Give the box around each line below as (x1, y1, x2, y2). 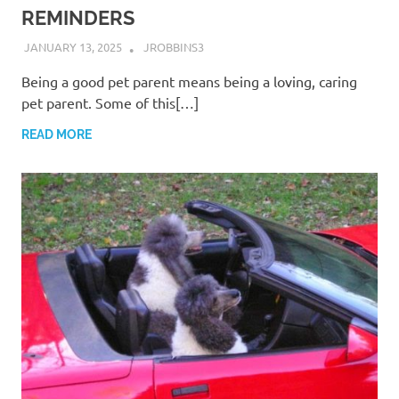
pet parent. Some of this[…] (21, 93, 199, 111)
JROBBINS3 (142, 39, 204, 55)
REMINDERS (21, 5, 134, 29)
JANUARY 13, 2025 (23, 39, 122, 55)
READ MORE (21, 126, 92, 142)
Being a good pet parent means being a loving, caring (21, 71, 357, 90)
